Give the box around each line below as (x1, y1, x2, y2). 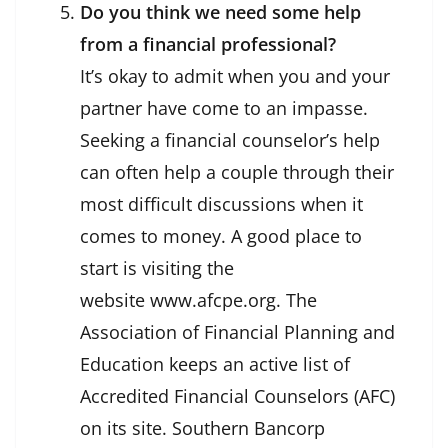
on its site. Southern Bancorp (80, 416, 325, 441)
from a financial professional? (80, 32, 336, 57)
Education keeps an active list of (80, 352, 350, 377)
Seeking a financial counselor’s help (80, 128, 380, 153)
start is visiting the (80, 256, 234, 281)
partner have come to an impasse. (80, 96, 368, 121)
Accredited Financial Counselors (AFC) (80, 384, 395, 409)
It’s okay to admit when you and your (80, 64, 390, 89)
